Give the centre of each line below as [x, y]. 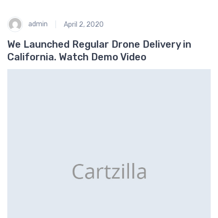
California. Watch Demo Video [77, 57]
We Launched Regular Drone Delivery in [99, 44]
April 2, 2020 [84, 24]
